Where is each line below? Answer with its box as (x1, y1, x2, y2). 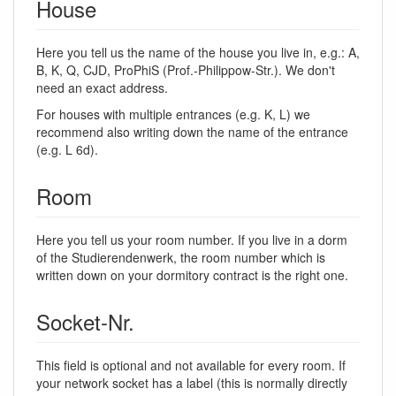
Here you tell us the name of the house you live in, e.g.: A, (36, 43, 360, 61)
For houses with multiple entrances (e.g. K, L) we (36, 105, 310, 123)
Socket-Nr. (36, 306, 134, 337)
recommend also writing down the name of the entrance (36, 123, 348, 141)
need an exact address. (36, 79, 168, 96)
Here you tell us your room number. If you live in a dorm (36, 231, 347, 248)
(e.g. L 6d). (36, 141, 98, 158)
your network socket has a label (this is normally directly (36, 374, 347, 392)
